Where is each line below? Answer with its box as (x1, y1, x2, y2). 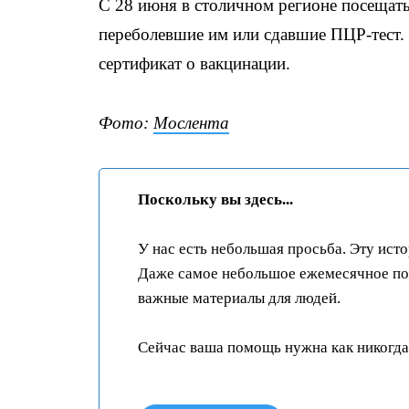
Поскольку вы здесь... (138, 191, 293, 208)
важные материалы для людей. (138, 289, 341, 307)
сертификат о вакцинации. (99, 54, 290, 73)
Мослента (153, 113, 229, 132)
